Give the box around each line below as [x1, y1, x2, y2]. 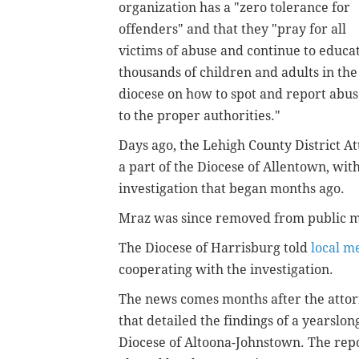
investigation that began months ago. [119, 180, 345, 196]
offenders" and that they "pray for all [119, 21, 346, 37]
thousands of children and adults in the [119, 64, 357, 80]
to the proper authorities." [119, 107, 280, 123]
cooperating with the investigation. [119, 261, 333, 277]
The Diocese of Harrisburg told [119, 240, 311, 256]
